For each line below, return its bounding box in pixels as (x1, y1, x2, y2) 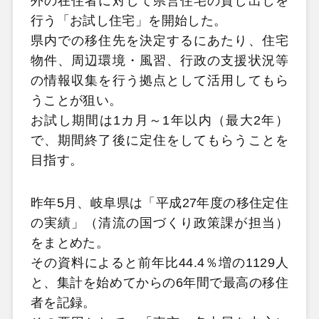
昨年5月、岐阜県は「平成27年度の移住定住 (30, 195, 289, 210)
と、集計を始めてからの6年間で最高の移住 (30, 275, 289, 290)
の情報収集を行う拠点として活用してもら (30, 73, 289, 88)
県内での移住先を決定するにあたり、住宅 (30, 33, 289, 48)
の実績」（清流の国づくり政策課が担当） (30, 215, 289, 230)
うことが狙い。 (30, 93, 122, 108)
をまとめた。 (30, 235, 110, 250)
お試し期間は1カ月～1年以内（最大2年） (30, 113, 289, 127)
